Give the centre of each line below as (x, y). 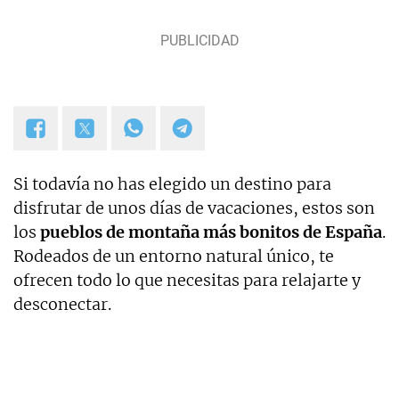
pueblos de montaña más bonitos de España (211, 232)
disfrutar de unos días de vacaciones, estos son (194, 208)
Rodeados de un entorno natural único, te (174, 256)
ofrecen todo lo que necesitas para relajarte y (187, 281)
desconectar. (62, 305)
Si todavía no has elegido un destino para (172, 184)
